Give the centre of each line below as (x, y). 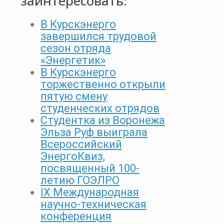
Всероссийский (81, 144)
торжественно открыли (103, 84)
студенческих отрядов (100, 108)
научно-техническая (93, 204)
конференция (76, 216)
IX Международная (90, 192)
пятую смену (74, 96)
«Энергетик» (73, 60)
